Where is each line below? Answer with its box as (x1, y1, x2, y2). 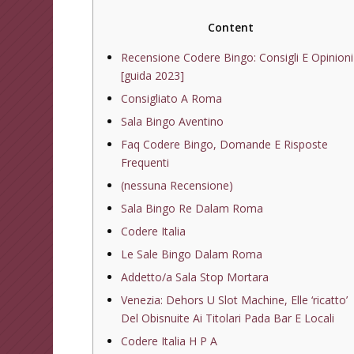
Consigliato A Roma (121, 90, 223, 106)
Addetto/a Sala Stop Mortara (121, 269, 269, 284)
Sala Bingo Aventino (121, 113, 224, 129)
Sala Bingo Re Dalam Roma (121, 200, 264, 216)
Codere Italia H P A (121, 333, 218, 348)
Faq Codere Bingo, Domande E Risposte (121, 136, 329, 152)
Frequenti (121, 154, 170, 170)
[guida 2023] (121, 67, 185, 83)
